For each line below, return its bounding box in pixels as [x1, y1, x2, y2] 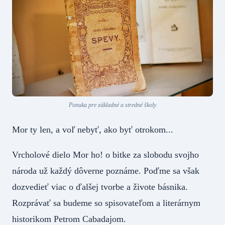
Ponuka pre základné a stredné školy [69, 101, 156, 109]
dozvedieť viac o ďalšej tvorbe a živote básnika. [12, 182, 188, 192]
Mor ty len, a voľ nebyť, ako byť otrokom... [12, 125, 173, 135]
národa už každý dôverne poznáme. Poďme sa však [12, 166, 199, 176]
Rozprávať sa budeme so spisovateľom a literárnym [12, 198, 200, 208]
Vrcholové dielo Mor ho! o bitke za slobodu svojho [12, 150, 199, 160]
